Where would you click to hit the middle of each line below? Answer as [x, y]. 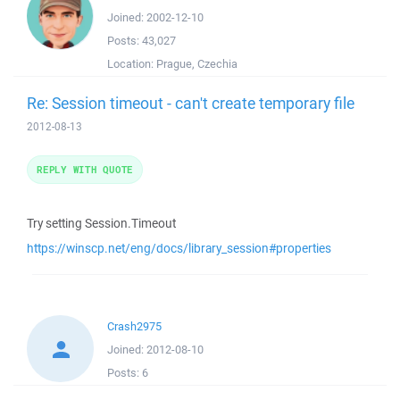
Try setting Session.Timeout [101, 223]
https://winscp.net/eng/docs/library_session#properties [179, 248]
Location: [132, 64]
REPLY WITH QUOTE [85, 169]
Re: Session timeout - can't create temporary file [191, 103]
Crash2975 [134, 326]
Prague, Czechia [197, 64]
